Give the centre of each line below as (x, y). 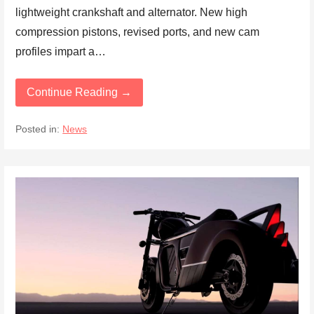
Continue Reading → (80, 92)
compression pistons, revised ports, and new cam (138, 32)
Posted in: (39, 130)
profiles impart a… (61, 51)
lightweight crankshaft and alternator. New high (132, 12)
